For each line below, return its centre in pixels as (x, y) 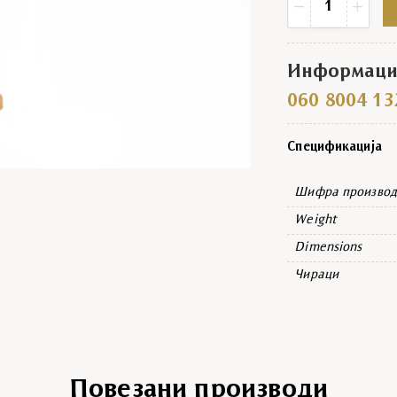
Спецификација (335, 147)
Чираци (316, 275)
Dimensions (328, 247)
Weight (315, 220)
